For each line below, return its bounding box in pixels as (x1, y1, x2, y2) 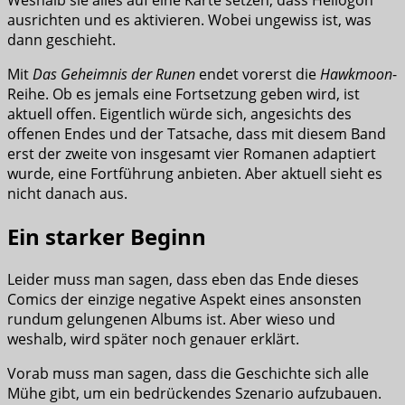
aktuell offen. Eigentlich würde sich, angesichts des (7, 104, 352, 124)
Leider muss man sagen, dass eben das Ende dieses (7, 268, 359, 289)
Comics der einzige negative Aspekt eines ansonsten (7, 288, 362, 309)
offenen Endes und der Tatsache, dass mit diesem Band (7, 124, 386, 144)
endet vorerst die (195, 64, 320, 84)
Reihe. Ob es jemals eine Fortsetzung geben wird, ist (7, 84, 360, 104)
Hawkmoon (320, 64, 392, 84)
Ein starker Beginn (7, 221, 206, 251)
